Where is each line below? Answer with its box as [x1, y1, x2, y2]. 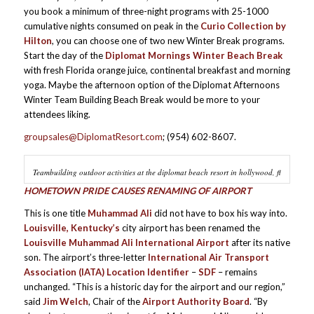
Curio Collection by [200, 20, 286, 32]
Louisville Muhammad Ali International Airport [23, 237, 231, 249]
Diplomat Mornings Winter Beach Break [104, 50, 282, 62]
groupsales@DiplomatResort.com [23, 131, 163, 143]
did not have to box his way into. [151, 207, 287, 219]
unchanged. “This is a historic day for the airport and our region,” [23, 281, 285, 293]
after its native [231, 237, 290, 249]
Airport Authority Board [142, 296, 250, 308]
